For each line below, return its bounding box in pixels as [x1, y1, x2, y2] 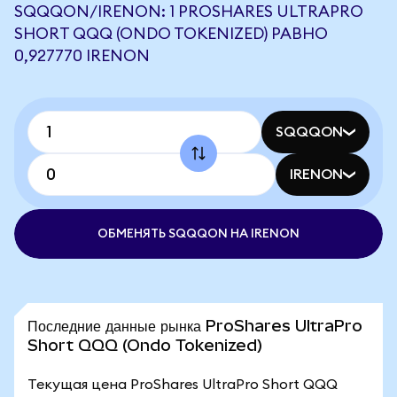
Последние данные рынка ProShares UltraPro [27, 316, 362, 335]
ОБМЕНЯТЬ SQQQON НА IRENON [97, 228, 300, 240]
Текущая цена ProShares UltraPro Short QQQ [27, 378, 338, 392]
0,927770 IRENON [14, 48, 150, 64]
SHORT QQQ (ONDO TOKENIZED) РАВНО [14, 26, 328, 42]
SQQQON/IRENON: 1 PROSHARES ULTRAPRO [14, 4, 363, 19]
